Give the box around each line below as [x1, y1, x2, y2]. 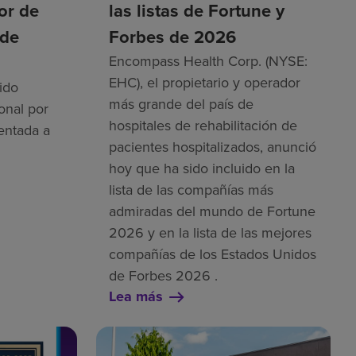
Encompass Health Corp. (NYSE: [108, 51, 308, 72]
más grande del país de [108, 94, 253, 114]
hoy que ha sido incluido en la [108, 158, 295, 179]
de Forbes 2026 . [108, 265, 218, 286]
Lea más [108, 286, 163, 308]
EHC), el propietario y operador [108, 72, 300, 93]
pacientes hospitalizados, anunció [108, 137, 316, 157]
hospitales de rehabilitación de [108, 115, 297, 136]
